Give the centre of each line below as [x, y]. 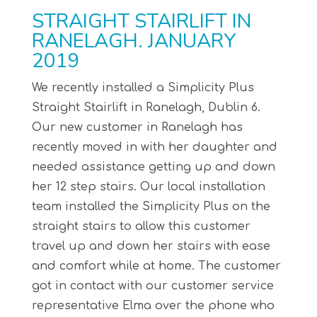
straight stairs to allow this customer [141, 226]
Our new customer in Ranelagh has [137, 127]
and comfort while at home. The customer [156, 266]
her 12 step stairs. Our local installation [148, 186]
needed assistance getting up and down [153, 167]
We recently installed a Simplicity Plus [143, 87]
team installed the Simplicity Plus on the [151, 206]
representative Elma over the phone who [153, 305]
